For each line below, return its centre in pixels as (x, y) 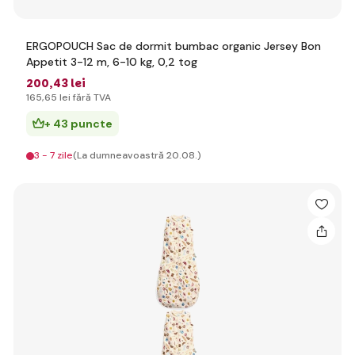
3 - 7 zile (53, 155)
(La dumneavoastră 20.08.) (137, 155)
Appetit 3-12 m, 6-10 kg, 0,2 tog (112, 62)
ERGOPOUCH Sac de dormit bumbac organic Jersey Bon (174, 46)
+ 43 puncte (78, 124)
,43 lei (67, 83)
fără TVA (91, 97)
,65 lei (56, 97)
